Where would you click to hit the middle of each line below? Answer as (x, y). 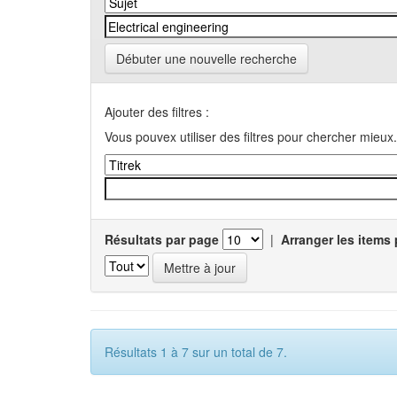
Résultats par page (162, 239)
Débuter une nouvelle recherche (206, 58)
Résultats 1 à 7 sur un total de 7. (196, 352)
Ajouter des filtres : (157, 112)
